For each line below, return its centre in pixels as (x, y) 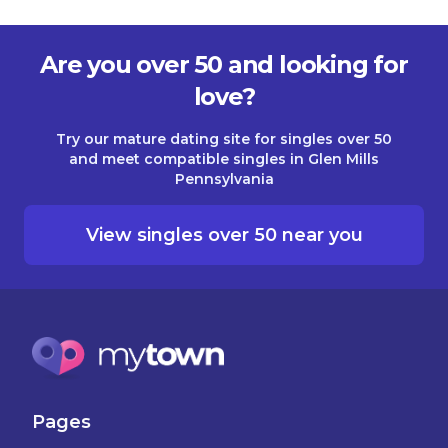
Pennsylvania (224, 178)
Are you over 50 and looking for (224, 64)
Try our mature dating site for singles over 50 (224, 138)
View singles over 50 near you (224, 234)
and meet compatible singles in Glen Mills (224, 158)
